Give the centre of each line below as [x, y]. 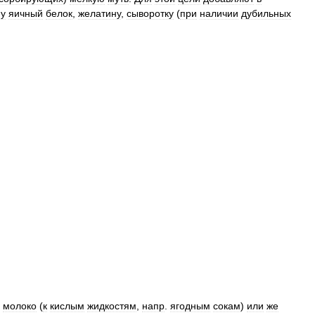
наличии [219, 13]
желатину [99, 13]
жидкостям [112, 306]
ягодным [190, 306]
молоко [20, 306]
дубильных [266, 13]
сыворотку [150, 13]
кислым [67, 306]
